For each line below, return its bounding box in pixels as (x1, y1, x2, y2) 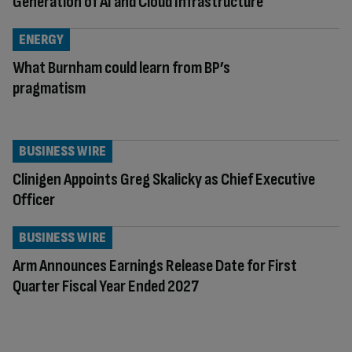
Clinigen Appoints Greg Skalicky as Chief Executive (13, 168, 315, 190)
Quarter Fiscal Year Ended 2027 (13, 275, 199, 297)
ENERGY (19, 31, 64, 48)
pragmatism (13, 77, 86, 99)
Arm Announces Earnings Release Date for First (13, 255, 297, 277)
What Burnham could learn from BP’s (13, 57, 230, 79)
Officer (13, 189, 55, 211)
